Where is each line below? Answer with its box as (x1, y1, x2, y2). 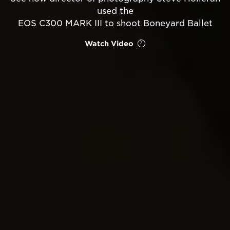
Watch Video (84, 39, 133, 48)
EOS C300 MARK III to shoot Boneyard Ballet (17, 18, 213, 28)
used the (97, 6, 133, 16)
